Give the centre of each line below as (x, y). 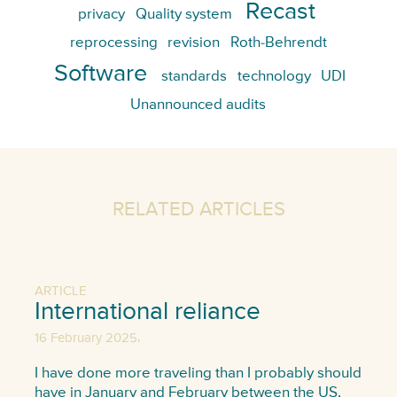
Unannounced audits (198, 105)
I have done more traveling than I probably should (198, 374)
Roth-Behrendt (279, 43)
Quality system (183, 14)
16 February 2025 (86, 338)
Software (101, 74)
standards (194, 77)
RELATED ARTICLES (198, 210)
